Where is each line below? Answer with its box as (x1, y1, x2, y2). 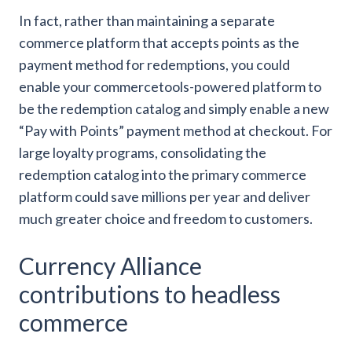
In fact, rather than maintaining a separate (19, 12, 275, 30)
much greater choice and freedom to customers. (19, 210, 313, 228)
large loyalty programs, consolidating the (19, 144, 266, 162)
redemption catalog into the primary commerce (19, 166, 306, 184)
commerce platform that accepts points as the (19, 34, 299, 52)
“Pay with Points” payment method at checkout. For (19, 122, 332, 140)
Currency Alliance (19, 251, 202, 280)
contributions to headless (19, 280, 280, 309)
